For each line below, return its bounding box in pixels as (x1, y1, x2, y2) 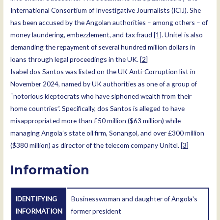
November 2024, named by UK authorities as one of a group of (10, 80, 197, 88)
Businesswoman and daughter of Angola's (71, 194, 198, 203)
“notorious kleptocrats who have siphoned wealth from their (10, 92, 192, 101)
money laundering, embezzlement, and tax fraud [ (10, 30, 156, 39)
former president (71, 207, 122, 216)
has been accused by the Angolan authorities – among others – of (10, 18, 208, 27)
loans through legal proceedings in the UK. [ (10, 55, 142, 64)
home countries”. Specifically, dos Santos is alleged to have (10, 104, 185, 113)
